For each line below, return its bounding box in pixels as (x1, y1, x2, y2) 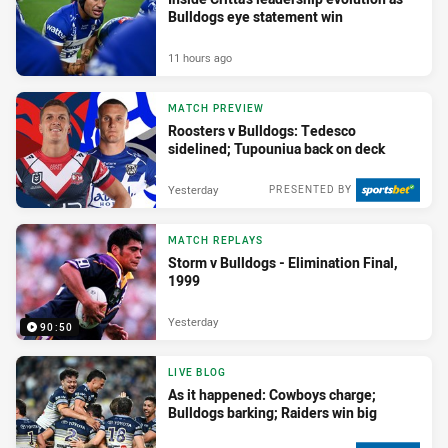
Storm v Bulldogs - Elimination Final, (168, 253, 398, 273)
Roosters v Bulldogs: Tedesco (168, 121, 356, 141)
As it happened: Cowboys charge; (168, 385, 376, 405)
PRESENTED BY (269, 182, 352, 196)
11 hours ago (168, 49, 232, 65)
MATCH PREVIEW (168, 102, 265, 116)
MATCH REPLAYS (168, 234, 264, 248)
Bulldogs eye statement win (168, 7, 343, 27)
